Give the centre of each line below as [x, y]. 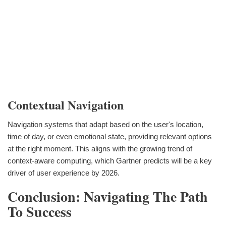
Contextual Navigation [66, 105]
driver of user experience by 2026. [64, 173]
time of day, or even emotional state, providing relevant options [110, 136]
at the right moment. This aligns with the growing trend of [100, 148]
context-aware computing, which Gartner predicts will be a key [110, 160]
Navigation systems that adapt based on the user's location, [105, 124]
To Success [40, 211]
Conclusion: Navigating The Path [108, 196]
